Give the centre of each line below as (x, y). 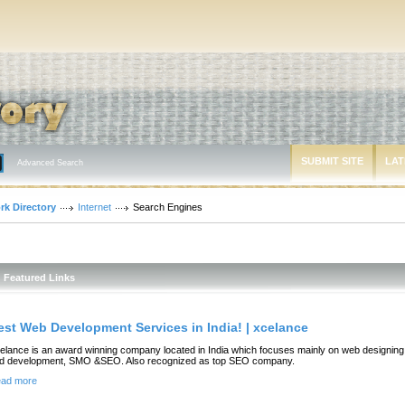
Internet (94, 207)
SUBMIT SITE (332, 161)
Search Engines (168, 207)
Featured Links (39, 278)
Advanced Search (50, 163)
